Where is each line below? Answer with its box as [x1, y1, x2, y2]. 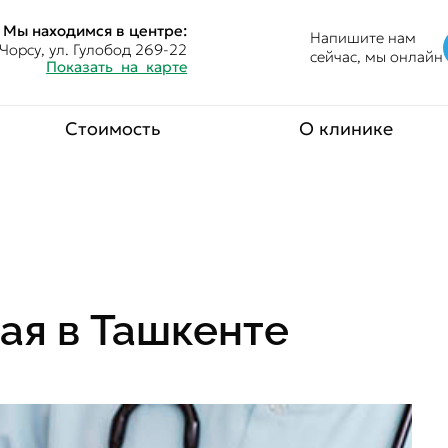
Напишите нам [310, 27, 417, 47]
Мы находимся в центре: [3, 21, 188, 40]
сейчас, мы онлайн [310, 46, 444, 66]
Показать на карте [46, 57, 188, 76]
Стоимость [64, 117, 161, 140]
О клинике [299, 117, 394, 140]
